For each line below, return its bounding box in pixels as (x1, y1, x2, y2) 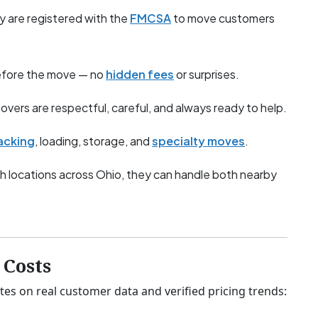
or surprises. (174, 67, 239, 82)
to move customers (171, 11, 275, 26)
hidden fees (106, 67, 174, 82)
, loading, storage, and (35, 133, 152, 149)
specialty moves (152, 133, 245, 149)
